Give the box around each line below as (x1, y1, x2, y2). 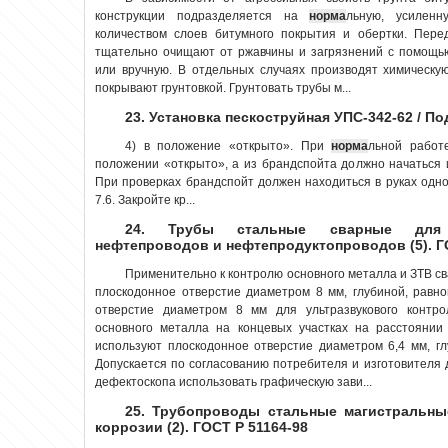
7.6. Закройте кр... (95, 192, 195, 207)
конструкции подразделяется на (95, 8, 310, 23)
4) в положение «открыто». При (125, 138, 332, 153)
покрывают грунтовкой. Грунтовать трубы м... (95, 80, 351, 95)
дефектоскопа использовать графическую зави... (95, 374, 372, 389)
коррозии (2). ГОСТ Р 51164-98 (95, 418, 308, 435)
